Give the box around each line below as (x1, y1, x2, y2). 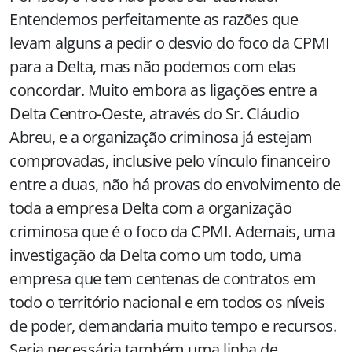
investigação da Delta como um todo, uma (9, 244, 302, 266)
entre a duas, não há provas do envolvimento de (9, 174, 340, 195)
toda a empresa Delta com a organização (9, 197, 291, 218)
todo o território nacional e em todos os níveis (9, 291, 325, 313)
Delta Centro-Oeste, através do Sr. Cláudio (9, 103, 299, 124)
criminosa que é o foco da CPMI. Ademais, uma (9, 221, 335, 242)
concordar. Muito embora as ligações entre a (9, 79, 317, 101)
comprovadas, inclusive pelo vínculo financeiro (9, 150, 330, 171)
